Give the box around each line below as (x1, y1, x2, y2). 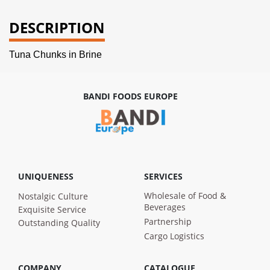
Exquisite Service (18, 203, 86, 215)
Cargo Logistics (144, 230, 204, 242)
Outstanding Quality (18, 216, 100, 228)
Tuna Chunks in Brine (9, 49, 102, 60)
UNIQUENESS (18, 170, 74, 182)
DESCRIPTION (9, 17, 105, 37)
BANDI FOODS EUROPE (83, 90, 178, 102)
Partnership (144, 215, 192, 227)
